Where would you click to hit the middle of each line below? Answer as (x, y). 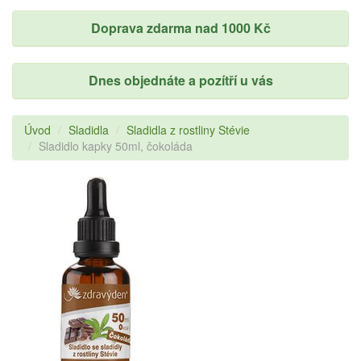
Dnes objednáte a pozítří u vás (180, 80)
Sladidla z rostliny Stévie (188, 130)
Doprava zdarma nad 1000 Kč (180, 28)
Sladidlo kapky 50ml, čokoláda (116, 146)
